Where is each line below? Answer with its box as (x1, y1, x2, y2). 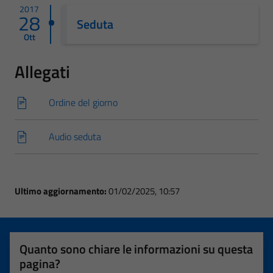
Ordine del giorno (49, 95, 118, 110)
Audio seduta (49, 129, 101, 144)
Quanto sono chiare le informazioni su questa (19, 239, 253, 258)
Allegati (15, 58, 70, 85)
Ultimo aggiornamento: (15, 184, 108, 198)
